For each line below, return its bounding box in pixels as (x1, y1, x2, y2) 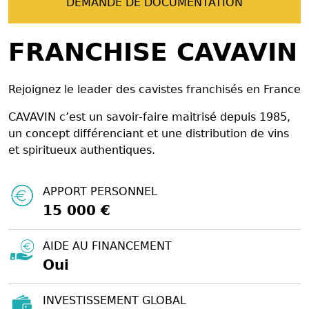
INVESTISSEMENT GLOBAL (43, 293, 186, 307)
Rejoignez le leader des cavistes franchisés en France (8, 82, 301, 96)
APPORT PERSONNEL (43, 184, 157, 198)
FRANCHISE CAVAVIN (8, 37, 297, 66)
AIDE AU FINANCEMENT (43, 239, 172, 252)
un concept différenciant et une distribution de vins (8, 126, 289, 140)
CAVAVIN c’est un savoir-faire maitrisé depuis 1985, (8, 110, 290, 123)
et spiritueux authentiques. (8, 143, 155, 157)
